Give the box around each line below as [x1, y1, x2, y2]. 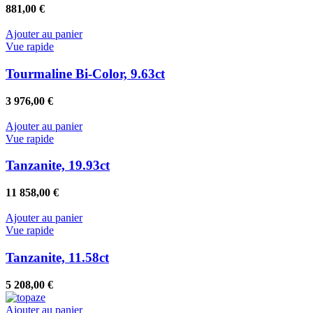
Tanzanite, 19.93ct [6, 158, 110, 173]
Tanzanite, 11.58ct [6, 249, 109, 265]
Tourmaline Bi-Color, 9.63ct [6, 66, 165, 82]
